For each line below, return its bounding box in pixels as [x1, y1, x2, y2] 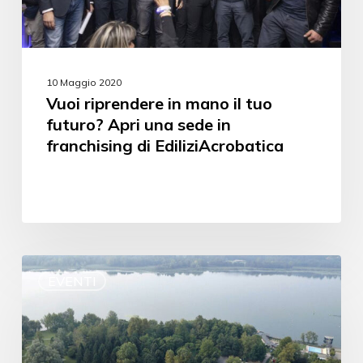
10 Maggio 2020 [45, 76, 122, 89]
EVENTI [47, 273, 96, 290]
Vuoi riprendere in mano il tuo [45, 93, 272, 114]
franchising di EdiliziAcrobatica [45, 135, 284, 156]
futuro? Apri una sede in [45, 114, 231, 135]
